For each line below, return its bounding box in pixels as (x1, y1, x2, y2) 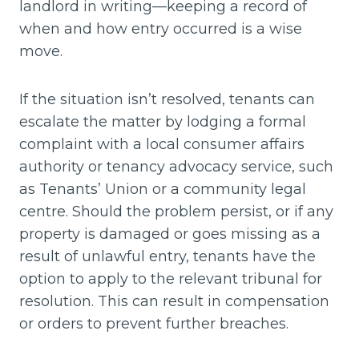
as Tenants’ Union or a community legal (19, 179, 306, 198)
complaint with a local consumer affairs (19, 135, 305, 153)
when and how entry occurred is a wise (19, 19, 302, 38)
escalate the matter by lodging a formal (19, 112, 306, 131)
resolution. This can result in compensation (19, 292, 329, 310)
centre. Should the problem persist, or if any (19, 202, 333, 220)
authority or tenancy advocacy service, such (19, 157, 333, 175)
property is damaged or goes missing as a (19, 224, 321, 243)
